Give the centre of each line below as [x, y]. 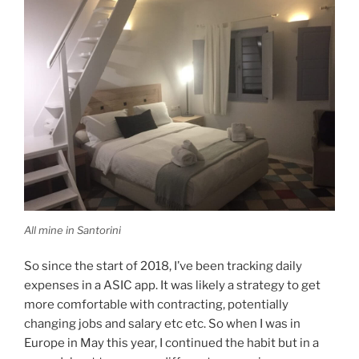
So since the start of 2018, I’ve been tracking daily [163, 266]
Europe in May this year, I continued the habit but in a [171, 343]
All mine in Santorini [73, 230]
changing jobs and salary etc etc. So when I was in [162, 324]
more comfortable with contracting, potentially [156, 305]
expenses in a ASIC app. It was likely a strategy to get [172, 286]
